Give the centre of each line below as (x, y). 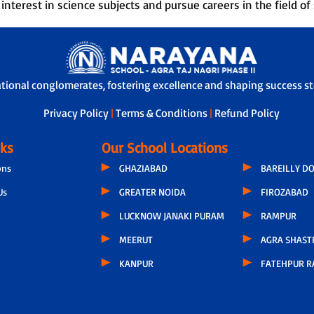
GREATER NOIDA (152, 191)
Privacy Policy (77, 112)
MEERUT (136, 239)
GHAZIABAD (143, 168)
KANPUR (136, 263)
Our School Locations (164, 147)
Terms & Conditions (163, 112)
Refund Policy (247, 112)
